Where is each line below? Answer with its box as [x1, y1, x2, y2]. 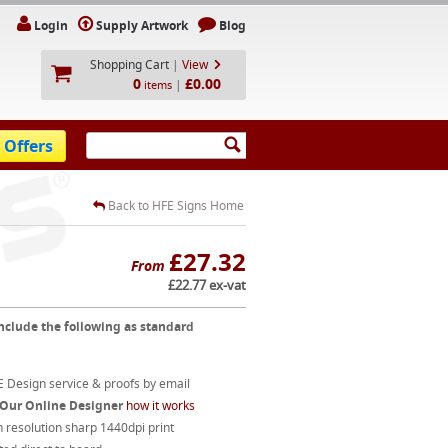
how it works [125, 397, 195, 414]
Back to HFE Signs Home [105, 197, 244, 214]
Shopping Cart [90, 56, 169, 73]
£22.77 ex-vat [168, 276, 246, 294]
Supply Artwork [96, 17, 188, 34]
